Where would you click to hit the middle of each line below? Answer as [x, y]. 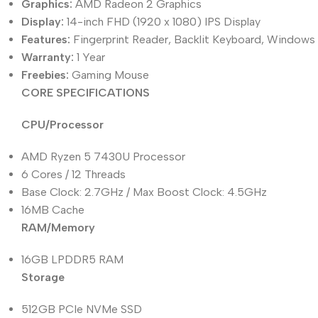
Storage [43, 277]
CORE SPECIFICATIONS [86, 92]
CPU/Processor [62, 124]
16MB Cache [53, 209]
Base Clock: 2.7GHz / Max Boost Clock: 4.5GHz [144, 192]
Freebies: [45, 75]
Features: [46, 39]
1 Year [89, 57]
